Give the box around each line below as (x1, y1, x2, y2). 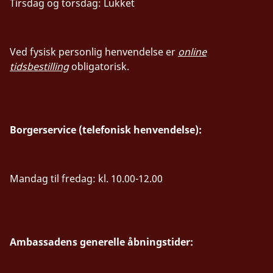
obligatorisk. (69, 59, 132, 73)
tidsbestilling (10, 59, 69, 73)
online (178, 44, 207, 58)
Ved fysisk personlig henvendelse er (10, 44, 178, 58)
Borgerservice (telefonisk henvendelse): (10, 122, 204, 136)
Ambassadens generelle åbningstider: (10, 235, 196, 249)
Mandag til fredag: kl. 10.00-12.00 (10, 171, 165, 185)
